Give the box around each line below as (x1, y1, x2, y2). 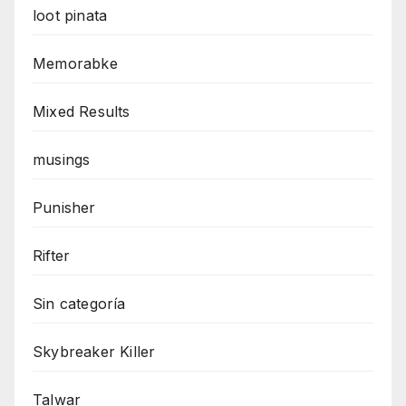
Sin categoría (33, 295, 126, 314)
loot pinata (33, 6, 108, 25)
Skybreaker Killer (33, 343, 156, 362)
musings (33, 150, 91, 169)
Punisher (33, 198, 96, 217)
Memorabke (33, 54, 118, 73)
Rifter (33, 246, 71, 266)
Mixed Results (33, 102, 130, 121)
